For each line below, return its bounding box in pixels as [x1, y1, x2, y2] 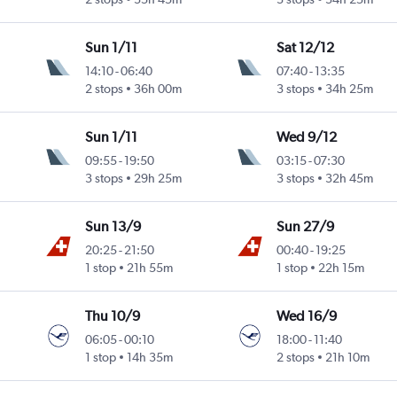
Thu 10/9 [85, 307, 141, 325]
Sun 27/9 [276, 218, 334, 236]
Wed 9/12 [276, 128, 337, 146]
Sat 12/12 [276, 39, 334, 57]
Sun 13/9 [85, 218, 142, 236]
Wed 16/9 [276, 307, 337, 325]
